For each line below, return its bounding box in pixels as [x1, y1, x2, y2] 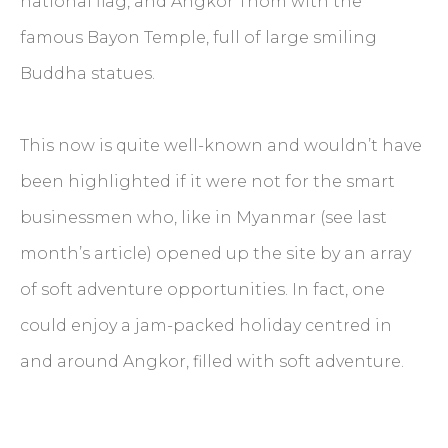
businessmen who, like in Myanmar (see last [20, 207, 387, 227]
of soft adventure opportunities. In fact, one [20, 279, 385, 299]
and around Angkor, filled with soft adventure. [20, 351, 404, 371]
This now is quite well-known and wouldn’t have [20, 135, 422, 155]
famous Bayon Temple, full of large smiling [20, 27, 377, 47]
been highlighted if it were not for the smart [20, 171, 395, 191]
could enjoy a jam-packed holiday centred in [20, 315, 392, 335]
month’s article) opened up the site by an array [20, 243, 411, 263]
